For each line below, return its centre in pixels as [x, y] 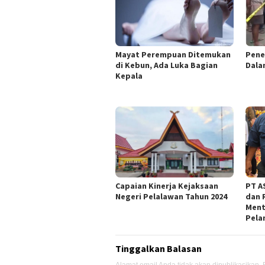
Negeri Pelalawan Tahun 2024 [171, 197]
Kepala [129, 76]
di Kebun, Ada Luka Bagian [167, 65]
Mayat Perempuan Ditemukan [173, 55]
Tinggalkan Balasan [159, 249]
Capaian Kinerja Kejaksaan [167, 186]
